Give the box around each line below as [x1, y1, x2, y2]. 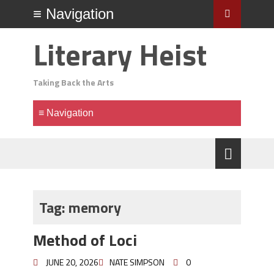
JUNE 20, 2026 [46, 256, 98, 268]
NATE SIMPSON [109, 256, 165, 268]
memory [68, 196, 121, 218]
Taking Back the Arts [33, 76, 114, 89]
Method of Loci [33, 228, 137, 252]
